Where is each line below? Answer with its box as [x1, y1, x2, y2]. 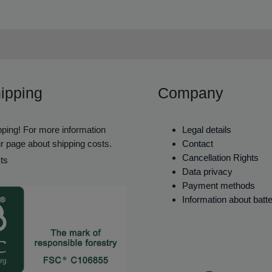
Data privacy [182, 166, 233, 177]
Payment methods [182, 180, 255, 191]
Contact [182, 138, 213, 149]
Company [158, 84, 223, 102]
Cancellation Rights [182, 152, 259, 163]
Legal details [182, 124, 231, 135]
